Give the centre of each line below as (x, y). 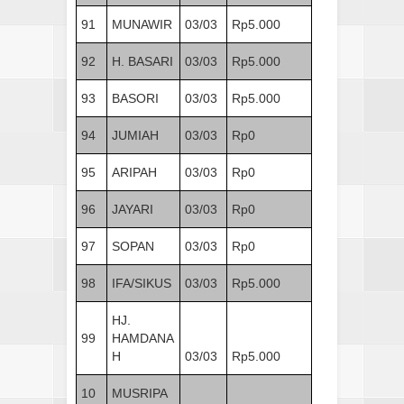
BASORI (135, 98)
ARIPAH (134, 172)
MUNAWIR (142, 24)
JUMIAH (135, 135)
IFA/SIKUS (142, 283)
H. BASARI (142, 61)
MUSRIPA (140, 393)
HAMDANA (143, 338)
